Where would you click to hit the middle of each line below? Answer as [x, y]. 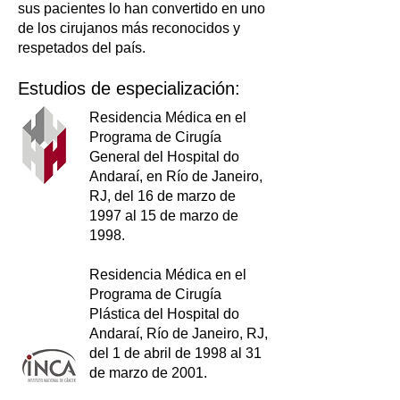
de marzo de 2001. [148, 373]
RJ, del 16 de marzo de [162, 196]
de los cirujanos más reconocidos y [129, 28]
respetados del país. [82, 48]
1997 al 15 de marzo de [164, 216]
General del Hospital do [164, 157]
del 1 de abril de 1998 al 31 [175, 353]
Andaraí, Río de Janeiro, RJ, [179, 333]
